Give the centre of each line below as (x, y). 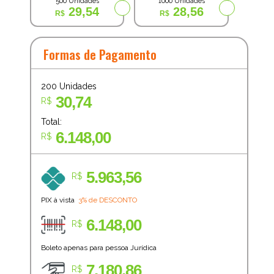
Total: (51, 121)
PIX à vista (59, 200)
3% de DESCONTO (107, 200)
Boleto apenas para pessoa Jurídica (98, 247)
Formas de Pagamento (100, 54)
